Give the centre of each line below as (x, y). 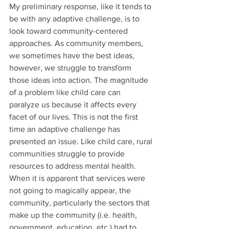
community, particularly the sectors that (81, 203)
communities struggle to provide (68, 154)
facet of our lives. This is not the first (75, 117)
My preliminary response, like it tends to (81, 7)
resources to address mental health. (74, 166)
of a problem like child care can (66, 93)
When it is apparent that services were (78, 178)
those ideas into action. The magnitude (80, 80)
